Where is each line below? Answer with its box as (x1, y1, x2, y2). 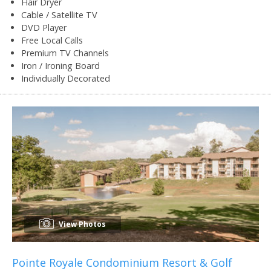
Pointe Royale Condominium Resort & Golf (12, 255, 232, 270)
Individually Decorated (21, 72, 110, 84)
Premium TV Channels (21, 47, 109, 59)
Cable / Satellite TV (21, 8, 97, 21)
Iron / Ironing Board (21, 59, 100, 71)
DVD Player (21, 21, 67, 33)
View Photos (57, 218, 106, 229)
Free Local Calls (21, 34, 83, 46)
